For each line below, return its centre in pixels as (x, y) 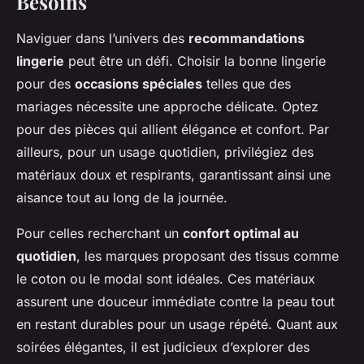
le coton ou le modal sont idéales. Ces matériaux (166, 279)
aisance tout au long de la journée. (122, 198)
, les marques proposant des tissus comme (208, 256)
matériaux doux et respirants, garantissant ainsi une (173, 175)
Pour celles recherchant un (100, 234)
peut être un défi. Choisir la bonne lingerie (195, 61)
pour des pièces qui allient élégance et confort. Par (173, 130)
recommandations (247, 39)
